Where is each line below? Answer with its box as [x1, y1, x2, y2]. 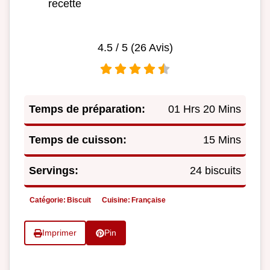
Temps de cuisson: [29, 134, 127, 146]
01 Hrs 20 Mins [168, 103, 241, 116]
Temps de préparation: [29, 103, 145, 116]
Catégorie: [30, 196, 66, 205]
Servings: [29, 165, 78, 177]
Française [131, 196, 166, 205]
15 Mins [203, 134, 241, 146]
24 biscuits [190, 165, 241, 177]
